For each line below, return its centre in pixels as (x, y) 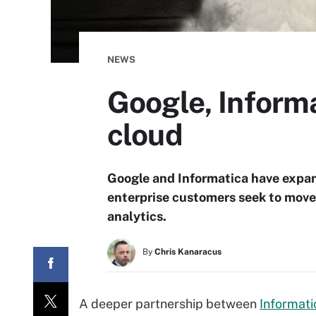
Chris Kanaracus (188, 252)
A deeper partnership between (169, 304)
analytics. (137, 216)
